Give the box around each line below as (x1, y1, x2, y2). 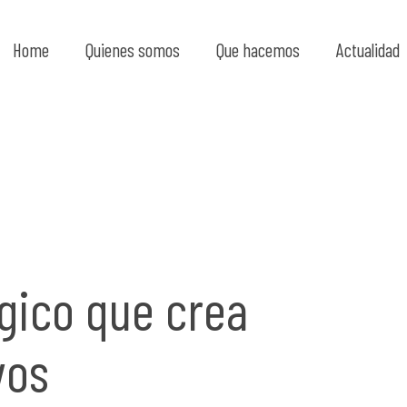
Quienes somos (85, 38, 180, 61)
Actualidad (336, 38, 400, 61)
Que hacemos (216, 38, 300, 61)
